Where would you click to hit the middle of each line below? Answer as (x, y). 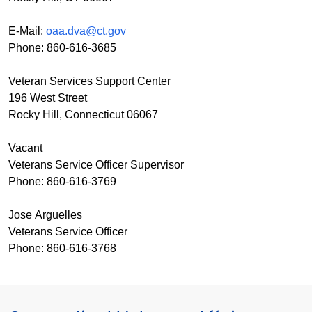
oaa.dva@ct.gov (86, 31)
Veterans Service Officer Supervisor (97, 164)
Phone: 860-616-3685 (62, 47)
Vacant (27, 148)
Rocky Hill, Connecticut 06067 (85, 114)
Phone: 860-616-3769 (64, 181)
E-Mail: (27, 31)
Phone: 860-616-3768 (65, 248)
